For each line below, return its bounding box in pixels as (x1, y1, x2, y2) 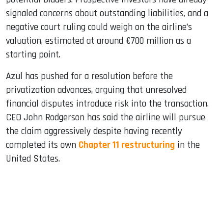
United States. (6, 153, 60, 165)
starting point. (6, 49, 60, 61)
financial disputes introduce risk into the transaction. (6, 98, 209, 110)
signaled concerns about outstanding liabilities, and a (6, 7, 208, 20)
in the (175, 139, 200, 152)
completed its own (6, 139, 79, 152)
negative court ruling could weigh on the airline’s (6, 21, 192, 34)
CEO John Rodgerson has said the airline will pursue (6, 111, 205, 124)
